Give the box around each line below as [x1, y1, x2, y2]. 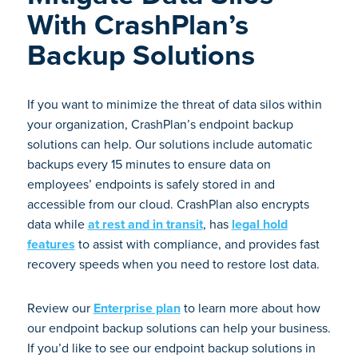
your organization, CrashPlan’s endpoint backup [26, 115, 293, 133]
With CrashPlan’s [26, 3, 249, 46]
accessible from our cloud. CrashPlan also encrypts [26, 195, 309, 213]
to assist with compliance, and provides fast [74, 235, 320, 253]
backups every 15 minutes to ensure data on [26, 155, 271, 173]
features [26, 235, 75, 253]
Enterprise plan [93, 299, 181, 317]
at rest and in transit [87, 215, 203, 233]
